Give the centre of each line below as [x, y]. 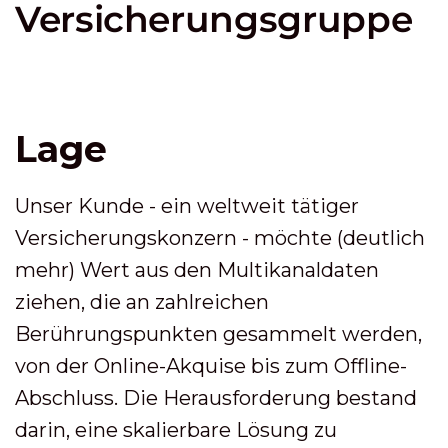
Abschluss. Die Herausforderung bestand [216, 398]
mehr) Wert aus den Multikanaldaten [197, 270]
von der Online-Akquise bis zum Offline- [211, 366]
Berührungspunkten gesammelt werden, [218, 334]
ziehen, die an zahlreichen [142, 302]
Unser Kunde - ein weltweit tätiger [187, 206]
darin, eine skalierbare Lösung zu [176, 430]
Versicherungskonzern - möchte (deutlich [220, 238]
